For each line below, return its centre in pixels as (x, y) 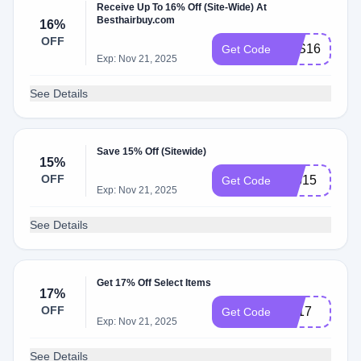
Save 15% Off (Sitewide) (152, 151)
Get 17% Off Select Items (154, 283)
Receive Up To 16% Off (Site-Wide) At (182, 7)
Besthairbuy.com (136, 20)
